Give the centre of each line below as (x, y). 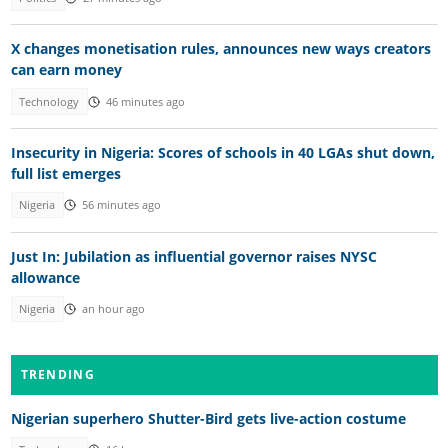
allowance (45, 277)
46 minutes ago (145, 101)
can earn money (66, 70)
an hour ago (113, 308)
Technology (49, 101)
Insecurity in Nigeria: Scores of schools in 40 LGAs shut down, (222, 153)
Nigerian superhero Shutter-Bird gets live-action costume (208, 419)
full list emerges (65, 174)
